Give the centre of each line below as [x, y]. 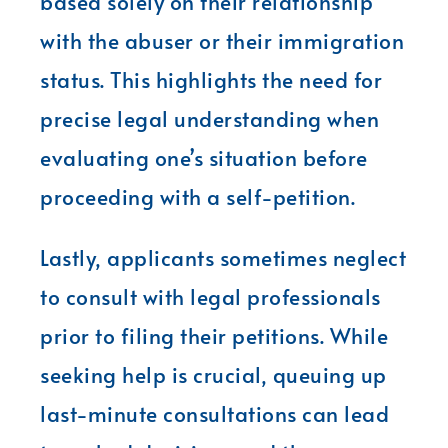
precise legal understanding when [209, 118]
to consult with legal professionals [210, 296]
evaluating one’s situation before [204, 157]
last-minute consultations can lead [214, 413]
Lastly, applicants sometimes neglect [223, 257]
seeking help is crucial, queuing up [213, 374]
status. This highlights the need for [211, 79]
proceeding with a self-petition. [197, 196]
